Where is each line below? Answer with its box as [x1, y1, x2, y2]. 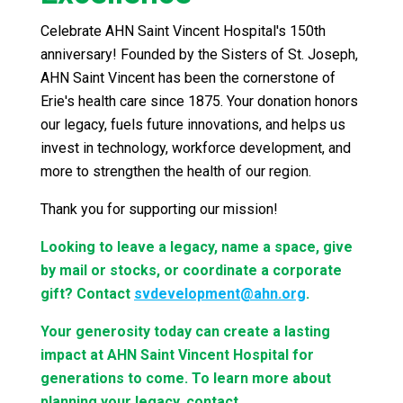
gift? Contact [40, 285, 134, 303]
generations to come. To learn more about [40, 370, 331, 388]
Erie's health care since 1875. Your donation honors [40, 93, 358, 111]
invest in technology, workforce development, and [40, 139, 351, 157]
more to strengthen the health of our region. [40, 163, 311, 181]
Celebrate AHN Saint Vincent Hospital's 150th [40, 22, 326, 40]
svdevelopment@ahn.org [134, 285, 306, 303]
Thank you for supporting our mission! [40, 201, 278, 219]
